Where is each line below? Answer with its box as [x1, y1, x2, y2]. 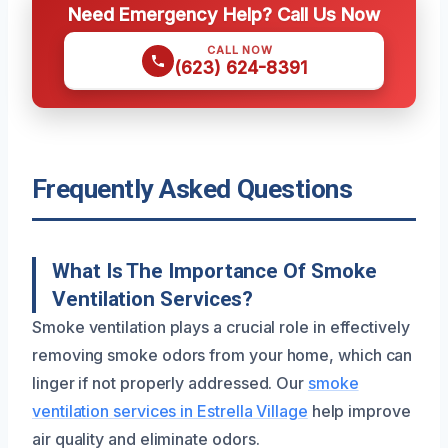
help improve [307, 401, 411, 422]
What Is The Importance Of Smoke [52, 259, 377, 284]
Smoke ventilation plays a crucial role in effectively [32, 317, 410, 338]
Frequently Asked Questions [32, 174, 353, 205]
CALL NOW [207, 43, 273, 58]
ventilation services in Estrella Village [32, 401, 308, 422]
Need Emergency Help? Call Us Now [68, 3, 380, 26]
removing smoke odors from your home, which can [32, 345, 413, 366]
